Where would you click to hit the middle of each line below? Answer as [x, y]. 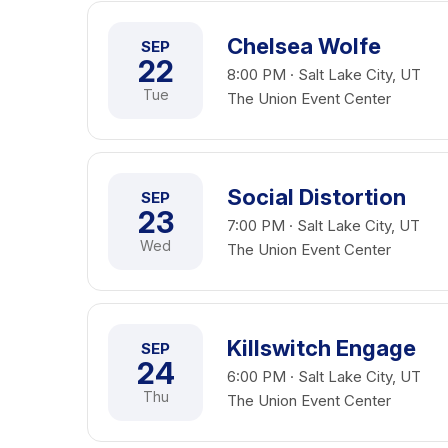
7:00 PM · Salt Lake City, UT [323, 225]
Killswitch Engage [321, 348]
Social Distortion [316, 197]
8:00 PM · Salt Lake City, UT [324, 74]
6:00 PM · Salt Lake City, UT [324, 376]
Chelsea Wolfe [304, 46]
